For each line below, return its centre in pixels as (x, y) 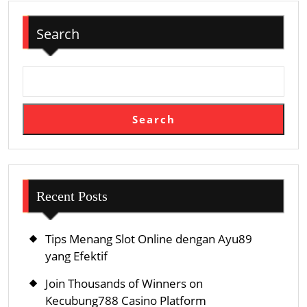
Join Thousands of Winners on (124, 283)
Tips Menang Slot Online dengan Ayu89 (149, 238)
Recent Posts (72, 196)
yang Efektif (76, 256)
